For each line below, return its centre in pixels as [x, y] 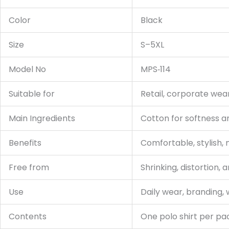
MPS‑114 [156, 70]
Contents [28, 217]
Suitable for [32, 94]
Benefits [25, 143]
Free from [29, 168]
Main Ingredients [42, 119]
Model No [27, 70]
